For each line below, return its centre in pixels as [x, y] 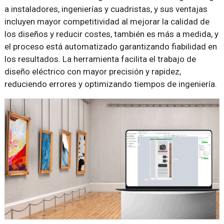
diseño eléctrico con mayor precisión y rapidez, [92, 71]
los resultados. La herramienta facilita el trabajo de [100, 59]
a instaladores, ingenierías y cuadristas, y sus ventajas [106, 9]
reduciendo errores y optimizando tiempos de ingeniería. [110, 84]
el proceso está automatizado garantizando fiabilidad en [110, 46]
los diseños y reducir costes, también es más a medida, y [111, 34]
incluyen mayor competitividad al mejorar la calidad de [107, 21]
